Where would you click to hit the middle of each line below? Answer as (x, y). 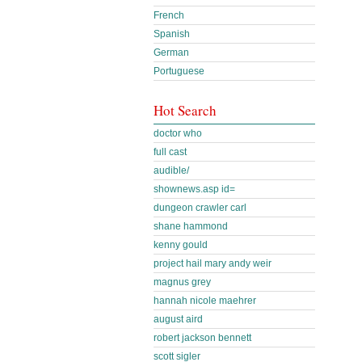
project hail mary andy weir (213, 263)
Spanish (172, 34)
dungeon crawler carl (200, 208)
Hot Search (185, 110)
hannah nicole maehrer (205, 301)
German (171, 53)
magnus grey (182, 282)
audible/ (171, 170)
